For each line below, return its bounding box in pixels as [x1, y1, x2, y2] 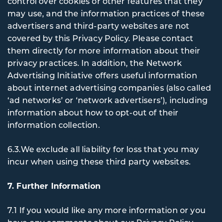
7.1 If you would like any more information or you [7, 205, 206, 215]
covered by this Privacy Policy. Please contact [7, 33, 194, 43]
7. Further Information [7, 180, 101, 191]
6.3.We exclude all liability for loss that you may [7, 144, 199, 154]
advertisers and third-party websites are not [7, 20, 190, 31]
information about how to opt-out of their [7, 107, 179, 117]
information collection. [7, 119, 100, 130]
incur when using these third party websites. [7, 156, 193, 166]
